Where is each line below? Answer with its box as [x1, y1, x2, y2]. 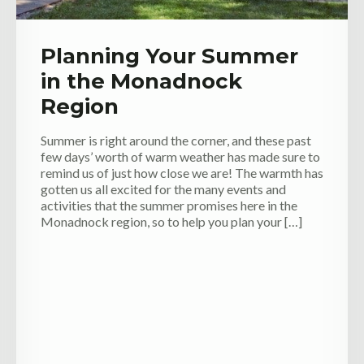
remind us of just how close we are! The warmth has [41, 165, 323, 181]
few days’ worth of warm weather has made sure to [41, 149, 320, 165]
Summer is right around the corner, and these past [41, 132, 311, 149]
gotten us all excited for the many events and [41, 181, 286, 197]
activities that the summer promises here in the [41, 197, 297, 214]
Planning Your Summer [41, 43, 298, 70]
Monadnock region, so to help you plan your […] [41, 214, 302, 230]
